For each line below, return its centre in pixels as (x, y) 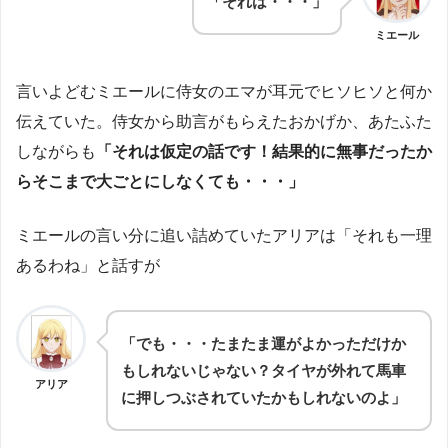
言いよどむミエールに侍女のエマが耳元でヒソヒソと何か (224, 91)
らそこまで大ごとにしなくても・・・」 (160, 181)
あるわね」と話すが (88, 265)
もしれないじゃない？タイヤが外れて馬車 (263, 370)
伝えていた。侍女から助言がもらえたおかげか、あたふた (224, 121)
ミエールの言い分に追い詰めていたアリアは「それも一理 (224, 235)
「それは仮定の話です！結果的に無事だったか (264, 151)
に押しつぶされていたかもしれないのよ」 (263, 397)
